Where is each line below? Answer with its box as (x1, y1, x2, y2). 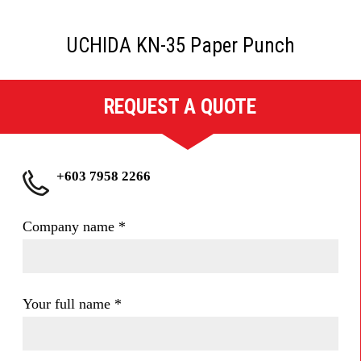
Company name (23, 218, 118, 234)
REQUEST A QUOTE (104, 95, 256, 118)
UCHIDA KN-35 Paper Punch (66, 34, 295, 57)
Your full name (23, 296, 114, 312)
